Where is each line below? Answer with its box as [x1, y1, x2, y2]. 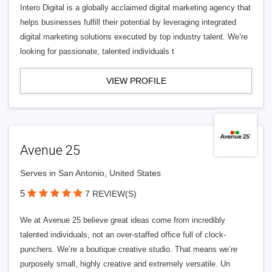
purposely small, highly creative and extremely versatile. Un [20, 259, 230, 268]
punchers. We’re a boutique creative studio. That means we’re [20, 245, 237, 254]
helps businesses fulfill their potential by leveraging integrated [20, 18, 236, 27]
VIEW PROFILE [106, 76, 166, 86]
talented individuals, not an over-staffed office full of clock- [20, 230, 226, 239]
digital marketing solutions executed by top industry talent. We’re [20, 32, 248, 41]
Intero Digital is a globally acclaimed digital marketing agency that [20, 3, 251, 12]
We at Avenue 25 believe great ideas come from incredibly [20, 216, 225, 225]
